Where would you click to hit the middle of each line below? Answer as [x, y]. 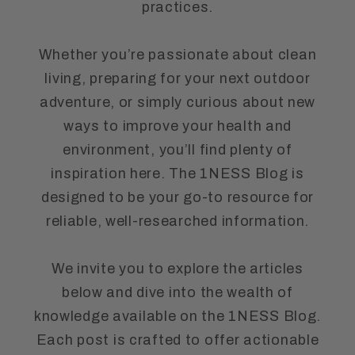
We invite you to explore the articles [177, 269]
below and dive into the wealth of [177, 293]
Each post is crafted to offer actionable [177, 340]
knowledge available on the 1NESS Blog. [177, 317]
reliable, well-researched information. [177, 221]
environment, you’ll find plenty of [177, 150]
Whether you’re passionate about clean [177, 55]
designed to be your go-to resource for [177, 198]
